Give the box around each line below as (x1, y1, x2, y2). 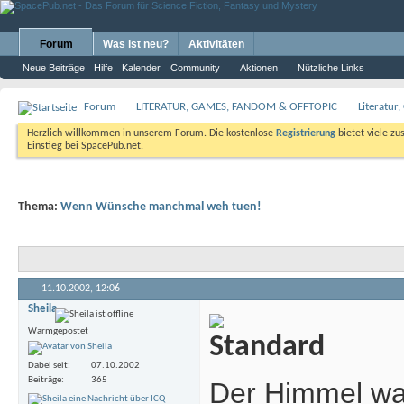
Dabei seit (28, 360, 68, 371)
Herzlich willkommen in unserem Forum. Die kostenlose (27, 128, 276, 139)
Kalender (122, 62, 161, 73)
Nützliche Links (298, 62, 364, 73)
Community (170, 62, 220, 73)
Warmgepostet (28, 326, 88, 337)
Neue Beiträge (23, 62, 85, 73)
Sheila (28, 303, 57, 316)
